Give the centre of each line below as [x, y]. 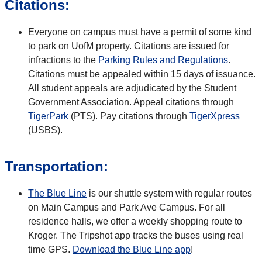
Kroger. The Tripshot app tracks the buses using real [136, 236]
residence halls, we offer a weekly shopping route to [135, 222]
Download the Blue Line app [132, 250]
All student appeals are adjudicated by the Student [132, 88]
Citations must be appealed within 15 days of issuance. [142, 74]
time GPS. [50, 250]
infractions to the [63, 60]
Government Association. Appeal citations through [131, 102]
